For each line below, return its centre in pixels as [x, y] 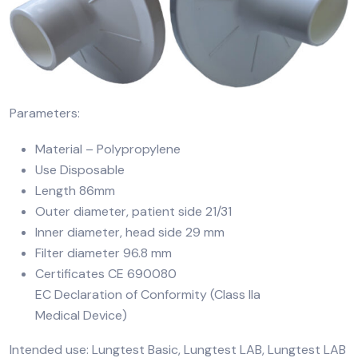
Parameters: [45, 113]
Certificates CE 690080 [106, 274]
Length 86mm [75, 191]
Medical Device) [81, 316]
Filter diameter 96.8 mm [103, 253]
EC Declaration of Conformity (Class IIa [148, 295]
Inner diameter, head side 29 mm [130, 233]
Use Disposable [80, 170]
